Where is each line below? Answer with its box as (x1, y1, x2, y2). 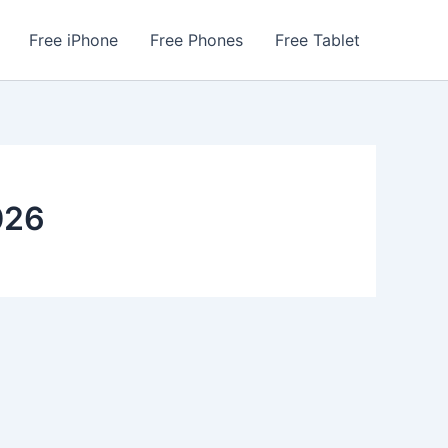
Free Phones (150, 30, 243, 50)
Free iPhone (29, 30, 118, 50)
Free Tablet (275, 30, 360, 50)
